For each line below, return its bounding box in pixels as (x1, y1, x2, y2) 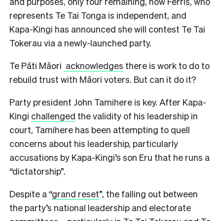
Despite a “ (9, 187, 52, 199)
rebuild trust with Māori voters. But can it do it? (9, 73, 196, 85)
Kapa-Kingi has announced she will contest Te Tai (9, 23, 205, 35)
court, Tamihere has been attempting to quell (9, 123, 190, 135)
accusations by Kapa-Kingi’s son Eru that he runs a (9, 151, 210, 163)
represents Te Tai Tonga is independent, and (9, 9, 186, 21)
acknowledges (64, 59, 123, 71)
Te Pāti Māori (9, 59, 64, 71)
